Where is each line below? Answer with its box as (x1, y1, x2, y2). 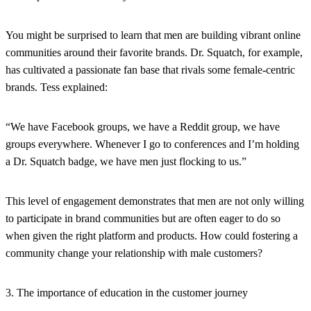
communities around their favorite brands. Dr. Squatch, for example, (6, 46, 303, 58)
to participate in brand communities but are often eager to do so (6, 212, 280, 224)
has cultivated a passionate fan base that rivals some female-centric (6, 63, 295, 76)
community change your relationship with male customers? (6, 246, 262, 259)
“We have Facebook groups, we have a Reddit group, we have (6, 120, 280, 133)
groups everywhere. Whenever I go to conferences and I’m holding (6, 137, 299, 150)
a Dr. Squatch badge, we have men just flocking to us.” (6, 155, 246, 167)
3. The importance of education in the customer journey (6, 286, 248, 299)
